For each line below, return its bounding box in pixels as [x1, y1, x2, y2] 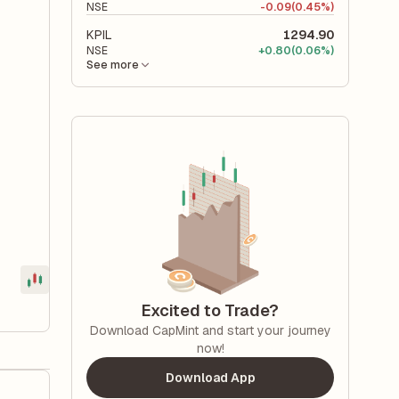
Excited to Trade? [142, 300, 279, 321]
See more [86, 58, 139, 72]
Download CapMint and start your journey [89, 322, 331, 338]
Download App [165, 370, 256, 386]
